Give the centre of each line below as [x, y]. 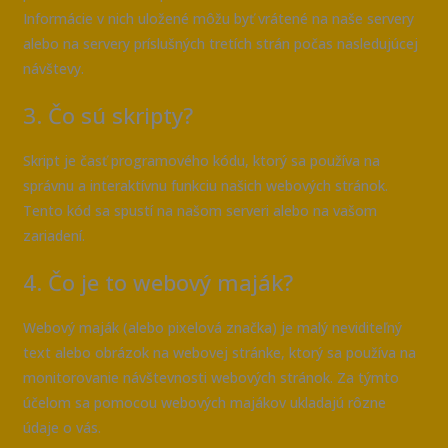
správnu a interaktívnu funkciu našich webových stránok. [206, 186]
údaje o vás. [62, 428]
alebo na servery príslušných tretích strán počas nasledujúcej [221, 43]
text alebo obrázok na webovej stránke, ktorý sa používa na [220, 353]
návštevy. [54, 68]
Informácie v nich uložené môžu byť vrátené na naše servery [219, 18]
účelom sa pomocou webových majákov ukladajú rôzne [205, 403]
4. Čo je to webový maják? [158, 282]
